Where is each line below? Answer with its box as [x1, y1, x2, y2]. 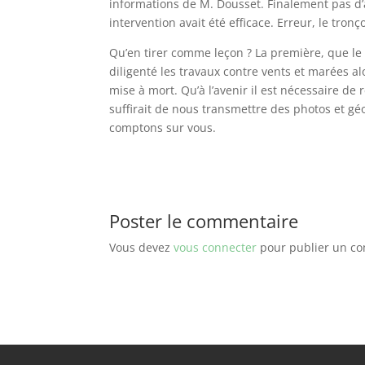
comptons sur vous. [109, 120, 217, 136]
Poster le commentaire [109, 209, 299, 234]
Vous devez [109, 240, 174, 256]
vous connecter [174, 240, 257, 256]
